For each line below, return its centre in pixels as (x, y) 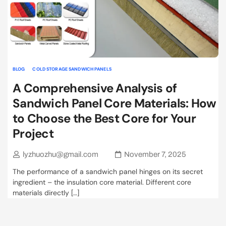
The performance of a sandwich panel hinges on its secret (108, 172)
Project (33, 134)
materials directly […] (46, 193)
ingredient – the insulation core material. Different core (102, 182)
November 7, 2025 (155, 154)
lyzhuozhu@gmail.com (60, 154)
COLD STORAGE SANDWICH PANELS (72, 69)
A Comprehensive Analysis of (95, 88)
